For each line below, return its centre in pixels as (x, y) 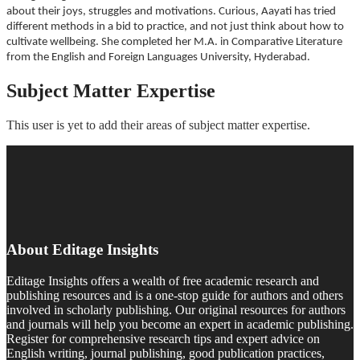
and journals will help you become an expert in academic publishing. (180, 324)
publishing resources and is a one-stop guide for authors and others (175, 295)
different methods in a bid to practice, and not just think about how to (175, 27)
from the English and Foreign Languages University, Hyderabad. (158, 58)
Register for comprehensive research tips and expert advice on (163, 338)
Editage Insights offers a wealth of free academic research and (163, 280)
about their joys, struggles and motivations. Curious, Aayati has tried (171, 12)
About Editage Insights (82, 249)
